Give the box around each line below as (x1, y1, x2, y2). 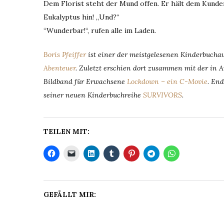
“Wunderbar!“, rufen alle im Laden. (43, 26, 156, 35)
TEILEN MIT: (43, 127, 89, 136)
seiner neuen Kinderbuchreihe (43, 90, 143, 99)
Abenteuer (43, 63, 75, 72)
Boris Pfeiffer (43, 50, 88, 59)
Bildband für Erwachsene (43, 77, 127, 86)
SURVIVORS (143, 90, 182, 99)
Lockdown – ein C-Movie (127, 77, 207, 86)
